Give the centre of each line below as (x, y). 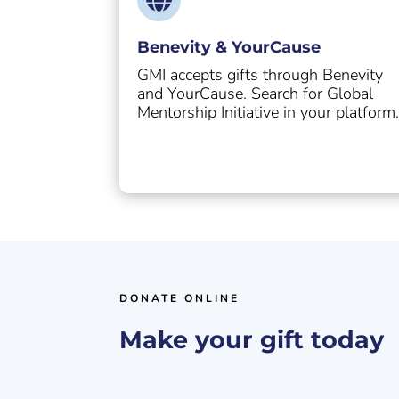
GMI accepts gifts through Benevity (261, 75)
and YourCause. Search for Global (256, 94)
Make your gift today (252, 339)
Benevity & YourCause (229, 48)
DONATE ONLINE (180, 298)
